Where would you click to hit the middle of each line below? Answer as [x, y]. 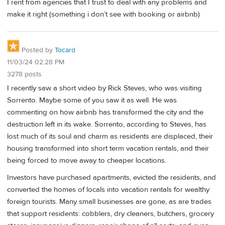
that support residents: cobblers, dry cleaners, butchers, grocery [110, 213]
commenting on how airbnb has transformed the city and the [105, 113]
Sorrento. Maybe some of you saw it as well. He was [92, 100]
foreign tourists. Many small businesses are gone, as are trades [109, 201]
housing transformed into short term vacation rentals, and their [108, 149]
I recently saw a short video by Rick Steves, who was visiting [104, 88]
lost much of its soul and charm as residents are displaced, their [110, 137]
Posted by [37, 50]
